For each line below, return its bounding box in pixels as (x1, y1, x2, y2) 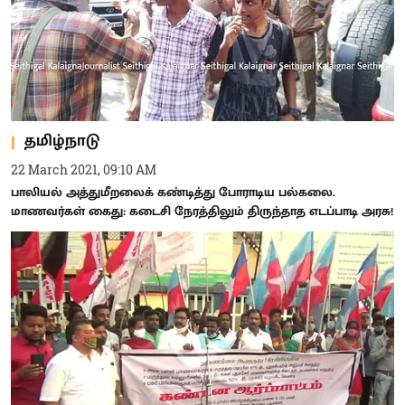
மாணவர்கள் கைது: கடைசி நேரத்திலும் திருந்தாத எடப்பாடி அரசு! (11, 200, 393, 221)
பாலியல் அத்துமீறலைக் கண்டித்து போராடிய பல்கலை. (11, 181, 335, 202)
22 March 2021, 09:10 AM (11, 160, 156, 178)
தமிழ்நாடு (24, 127, 99, 155)
